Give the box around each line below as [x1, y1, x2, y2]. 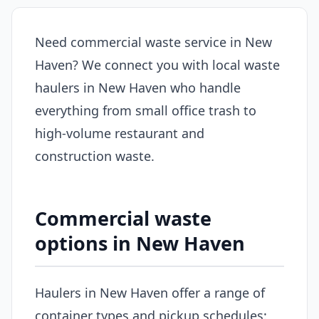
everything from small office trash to [35, 102, 256, 119]
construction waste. [35, 147, 155, 164]
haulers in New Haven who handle [35, 79, 241, 96]
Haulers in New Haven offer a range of [35, 283, 265, 301]
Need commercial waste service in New [35, 33, 272, 51]
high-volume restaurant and [35, 125, 204, 142]
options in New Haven [35, 230, 245, 256]
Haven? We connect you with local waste [35, 56, 280, 73]
